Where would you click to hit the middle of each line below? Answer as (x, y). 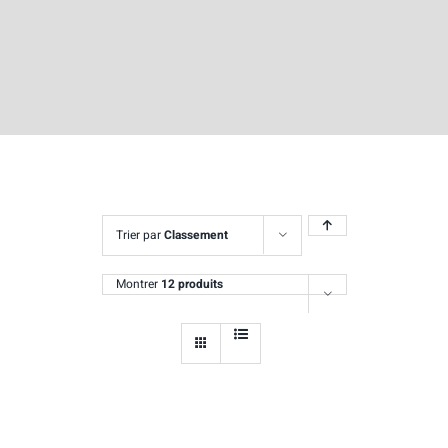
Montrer (138, 284)
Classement (195, 235)
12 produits (191, 284)
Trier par (139, 235)
